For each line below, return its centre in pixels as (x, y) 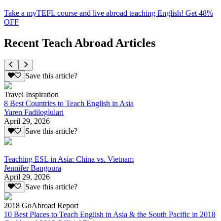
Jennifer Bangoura (33, 168)
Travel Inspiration (31, 95)
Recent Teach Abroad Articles (80, 43)
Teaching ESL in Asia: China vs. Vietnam (69, 159)
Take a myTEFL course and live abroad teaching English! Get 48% (109, 13)
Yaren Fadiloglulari (34, 112)
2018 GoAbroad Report (41, 205)
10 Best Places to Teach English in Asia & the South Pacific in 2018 (110, 214)
